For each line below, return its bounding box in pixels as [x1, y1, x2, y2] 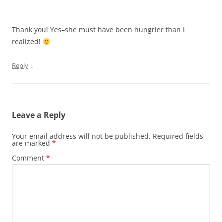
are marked [12, 138, 52, 148]
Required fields [153, 131, 203, 141]
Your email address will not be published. [12, 131, 151, 141]
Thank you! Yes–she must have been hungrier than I [12, 25, 185, 35]
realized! [12, 37, 43, 47]
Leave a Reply [12, 110, 65, 121]
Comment [12, 153, 46, 163]
